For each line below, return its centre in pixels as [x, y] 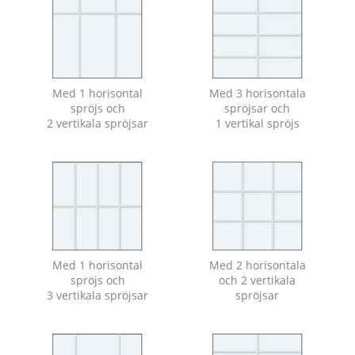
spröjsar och [258, 108]
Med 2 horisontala [257, 265]
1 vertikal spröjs [257, 123]
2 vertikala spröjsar [98, 123]
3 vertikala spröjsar [98, 295]
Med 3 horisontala [257, 93]
